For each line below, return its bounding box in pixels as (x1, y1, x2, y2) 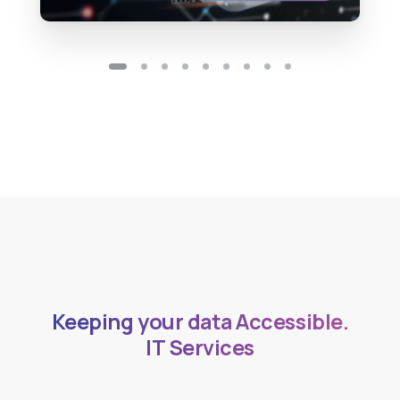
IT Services (146, 333, 254, 362)
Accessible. (262, 283, 375, 312)
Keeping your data (78, 307, 262, 337)
